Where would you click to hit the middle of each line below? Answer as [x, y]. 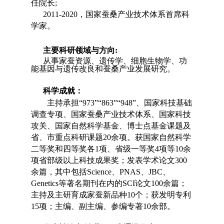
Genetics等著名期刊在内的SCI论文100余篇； [109, 183]
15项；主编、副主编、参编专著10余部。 [103, 206]
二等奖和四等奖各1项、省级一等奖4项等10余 [111, 149]
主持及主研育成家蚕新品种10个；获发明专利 [111, 195]
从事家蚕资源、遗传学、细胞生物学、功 [115, 61]
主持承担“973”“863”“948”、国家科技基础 [120, 103]
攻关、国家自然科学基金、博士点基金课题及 [111, 126]
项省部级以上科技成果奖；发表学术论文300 [109, 160]
